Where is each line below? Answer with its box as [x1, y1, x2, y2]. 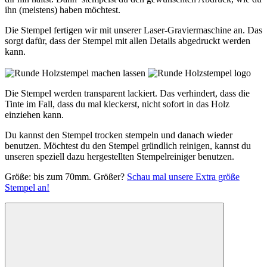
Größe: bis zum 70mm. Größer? [5, 171, 127, 182]
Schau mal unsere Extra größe [127, 171, 240, 182]
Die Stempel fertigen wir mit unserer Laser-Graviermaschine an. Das [5, 24, 262, 35]
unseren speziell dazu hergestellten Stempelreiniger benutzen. [5, 151, 234, 162]
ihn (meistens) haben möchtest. [5, 4, 120, 15]
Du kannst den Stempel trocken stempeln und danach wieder [5, 129, 232, 140]
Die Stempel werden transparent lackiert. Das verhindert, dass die [5, 88, 250, 98]
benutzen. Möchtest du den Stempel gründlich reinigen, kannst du [5, 140, 251, 151]
